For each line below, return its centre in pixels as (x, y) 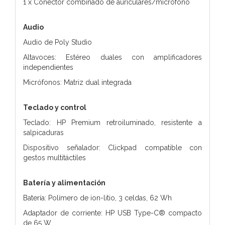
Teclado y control (55, 107)
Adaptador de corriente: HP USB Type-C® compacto (113, 213)
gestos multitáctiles (54, 157)
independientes (48, 67)
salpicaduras (43, 132)
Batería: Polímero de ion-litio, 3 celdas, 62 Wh (97, 198)
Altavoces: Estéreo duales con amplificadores (113, 57)
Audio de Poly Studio (58, 42)
